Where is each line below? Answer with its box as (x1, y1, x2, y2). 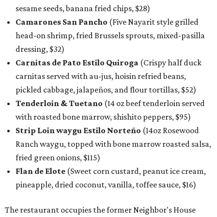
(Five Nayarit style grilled (109, 17, 199, 27)
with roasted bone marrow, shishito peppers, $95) (15, 112, 191, 122)
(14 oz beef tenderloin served (103, 98, 205, 108)
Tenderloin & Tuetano (15, 98, 103, 108)
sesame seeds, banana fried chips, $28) (15, 3, 150, 14)
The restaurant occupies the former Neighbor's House (5, 205, 196, 215)
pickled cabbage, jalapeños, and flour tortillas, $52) (15, 85, 196, 95)
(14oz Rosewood (141, 125, 199, 136)
